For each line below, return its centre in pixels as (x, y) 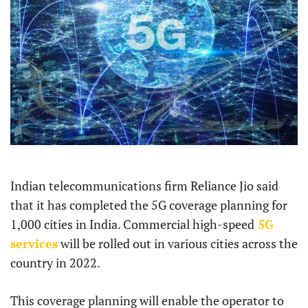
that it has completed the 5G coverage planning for (149, 205)
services (34, 244)
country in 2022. (55, 263)
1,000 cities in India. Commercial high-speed (132, 224)
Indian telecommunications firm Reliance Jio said (144, 186)
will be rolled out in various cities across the (178, 244)
